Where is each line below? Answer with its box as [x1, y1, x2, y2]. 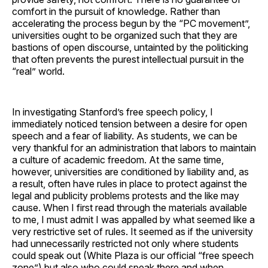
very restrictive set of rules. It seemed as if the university [12, 225, 253, 237]
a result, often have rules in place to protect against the [12, 177, 247, 190]
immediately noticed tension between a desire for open [12, 117, 247, 130]
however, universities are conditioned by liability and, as [12, 165, 249, 178]
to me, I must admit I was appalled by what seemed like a [12, 213, 255, 226]
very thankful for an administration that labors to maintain [12, 141, 256, 154]
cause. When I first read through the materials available [12, 201, 247, 214]
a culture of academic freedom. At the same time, [12, 153, 224, 166]
